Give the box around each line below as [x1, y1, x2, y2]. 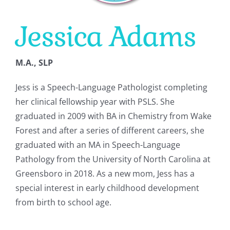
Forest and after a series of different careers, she [15, 124, 204, 136]
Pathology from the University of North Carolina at [15, 153, 210, 165]
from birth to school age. [15, 196, 111, 208]
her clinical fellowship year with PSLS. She [15, 95, 175, 107]
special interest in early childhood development [15, 182, 199, 194]
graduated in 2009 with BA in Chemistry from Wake [15, 110, 212, 122]
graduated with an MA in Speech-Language [15, 139, 180, 150]
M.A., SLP [15, 56, 53, 68]
